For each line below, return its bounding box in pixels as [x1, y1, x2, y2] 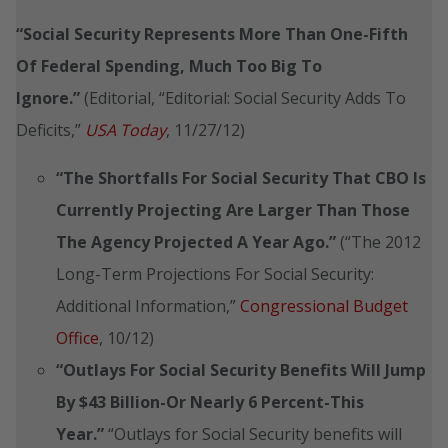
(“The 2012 [336, 230, 421, 253]
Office [56, 326, 99, 349]
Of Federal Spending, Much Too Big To [16, 54, 322, 77]
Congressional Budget [240, 294, 408, 317]
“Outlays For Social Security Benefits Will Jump [56, 358, 426, 381]
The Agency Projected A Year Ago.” [56, 230, 336, 253]
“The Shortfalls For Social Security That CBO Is [56, 166, 426, 189]
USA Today [85, 118, 166, 141]
